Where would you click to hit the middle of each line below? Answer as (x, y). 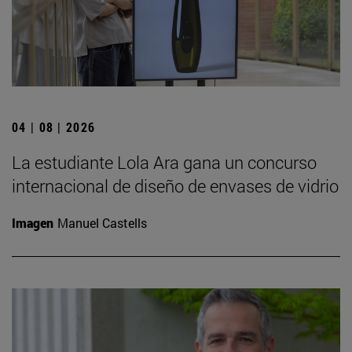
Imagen (33, 222)
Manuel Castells (102, 222)
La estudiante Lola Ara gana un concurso (164, 162)
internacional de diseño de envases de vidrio (175, 185)
